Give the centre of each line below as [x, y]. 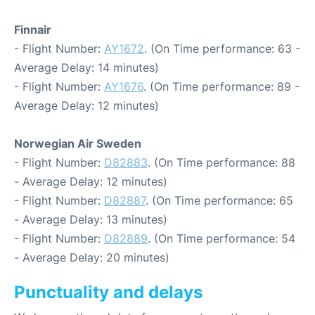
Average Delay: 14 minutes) [86, 67]
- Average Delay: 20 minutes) [92, 257]
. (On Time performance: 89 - [221, 86]
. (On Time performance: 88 [221, 162]
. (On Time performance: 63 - [222, 49]
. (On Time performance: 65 [219, 200]
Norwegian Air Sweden [78, 143]
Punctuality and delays [108, 292]
